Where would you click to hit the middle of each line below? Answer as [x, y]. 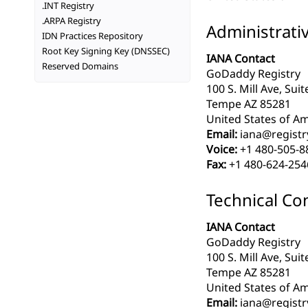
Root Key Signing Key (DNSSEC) [106, 51]
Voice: [222, 150]
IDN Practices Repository [92, 36]
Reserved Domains [80, 66]
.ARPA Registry [71, 21]
